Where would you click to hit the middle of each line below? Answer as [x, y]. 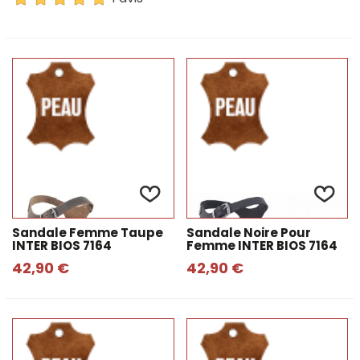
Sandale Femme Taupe [88, 233]
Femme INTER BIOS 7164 [262, 245]
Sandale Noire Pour [248, 233]
